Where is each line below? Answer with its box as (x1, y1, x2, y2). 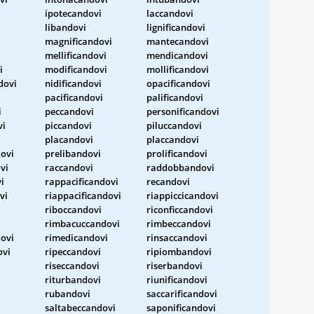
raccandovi (45, 161, 93, 174)
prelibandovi (45, 146, 101, 160)
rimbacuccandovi (45, 217, 120, 230)
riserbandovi (146, 259, 203, 272)
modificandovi (45, 62, 107, 76)
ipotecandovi (45, 6, 102, 20)
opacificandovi (146, 76, 210, 90)
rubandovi (45, 287, 90, 300)
